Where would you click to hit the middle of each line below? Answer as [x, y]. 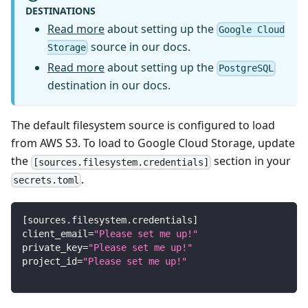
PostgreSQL [246, 68]
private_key [52, 247]
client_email [55, 233]
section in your [251, 161]
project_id [49, 261]
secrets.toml [46, 180]
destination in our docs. [109, 86]
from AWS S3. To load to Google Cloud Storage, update [153, 143]
